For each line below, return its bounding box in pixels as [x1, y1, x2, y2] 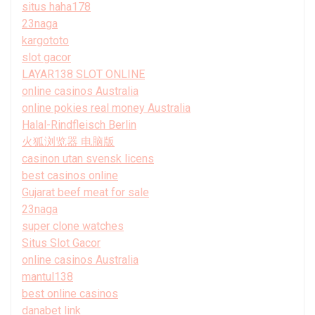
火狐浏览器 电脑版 [22, 134, 115, 148]
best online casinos [22, 286, 118, 300]
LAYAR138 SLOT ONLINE [22, 67, 145, 81]
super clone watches [22, 219, 124, 233]
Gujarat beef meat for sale [22, 185, 149, 199]
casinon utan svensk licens [22, 151, 154, 165]
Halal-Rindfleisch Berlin [22, 117, 136, 131]
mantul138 [22, 269, 73, 283]
